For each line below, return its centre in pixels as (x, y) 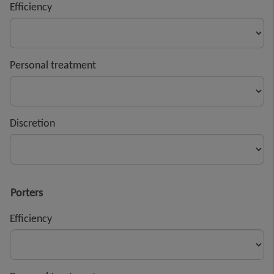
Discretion (32, 123)
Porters (27, 192)
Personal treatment (53, 65)
